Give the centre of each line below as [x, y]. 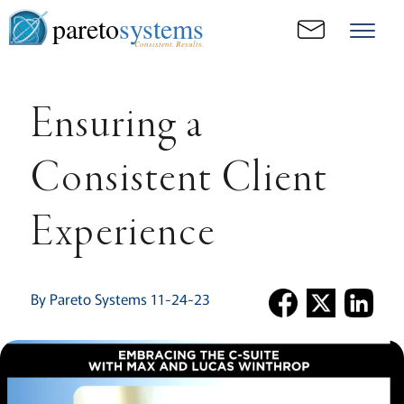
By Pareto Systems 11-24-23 [119, 298]
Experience [123, 234]
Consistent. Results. [169, 43]
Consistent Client [179, 180]
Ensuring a [117, 126]
